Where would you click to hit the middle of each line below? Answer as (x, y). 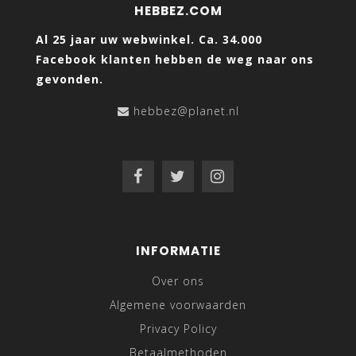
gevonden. (70, 79)
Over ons (178, 281)
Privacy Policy (178, 329)
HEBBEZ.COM (178, 11)
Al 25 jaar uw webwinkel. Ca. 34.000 (149, 40)
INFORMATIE (178, 251)
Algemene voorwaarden (178, 305)
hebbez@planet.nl (186, 111)
